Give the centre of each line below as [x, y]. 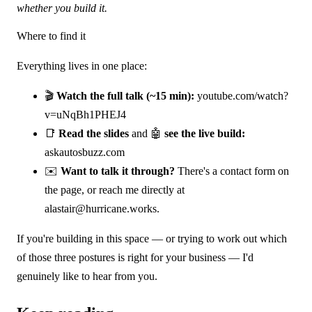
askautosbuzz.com [85, 152]
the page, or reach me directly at [115, 189]
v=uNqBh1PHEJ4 [85, 114]
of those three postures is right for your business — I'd [135, 257]
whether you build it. [62, 8]
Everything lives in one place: [82, 65]
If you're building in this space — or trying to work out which [152, 238]
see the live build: [205, 133]
